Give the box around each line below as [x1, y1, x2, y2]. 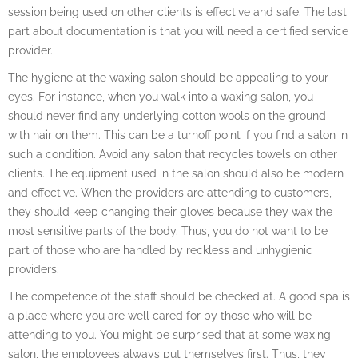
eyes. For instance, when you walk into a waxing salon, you [8, 90, 313, 103]
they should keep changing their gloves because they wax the [8, 205, 332, 218]
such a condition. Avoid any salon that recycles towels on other [8, 148, 337, 161]
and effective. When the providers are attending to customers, [8, 186, 332, 199]
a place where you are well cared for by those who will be [8, 309, 312, 322]
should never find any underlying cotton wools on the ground [8, 109, 326, 122]
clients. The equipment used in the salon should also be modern [8, 167, 344, 180]
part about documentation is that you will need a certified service [8, 25, 348, 38]
